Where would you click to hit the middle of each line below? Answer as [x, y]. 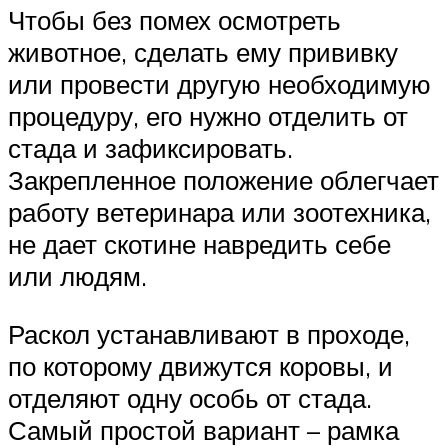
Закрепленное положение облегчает [223, 180]
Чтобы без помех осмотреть [174, 20]
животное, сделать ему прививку [203, 52]
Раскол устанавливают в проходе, [209, 333]
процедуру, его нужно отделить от [208, 116]
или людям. [77, 276]
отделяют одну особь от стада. [190, 397]
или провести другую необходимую [219, 84]
